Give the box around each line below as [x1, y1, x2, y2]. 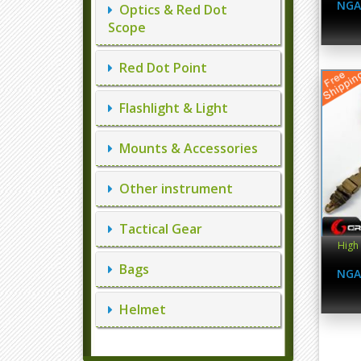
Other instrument [113, 180, 233, 197]
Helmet [113, 301, 166, 318]
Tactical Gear [113, 220, 202, 238]
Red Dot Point [113, 59, 207, 77]
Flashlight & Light [113, 99, 228, 117]
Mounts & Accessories [113, 139, 258, 157]
